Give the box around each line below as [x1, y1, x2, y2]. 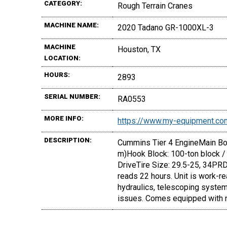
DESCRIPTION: [44, 136, 92, 144]
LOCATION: [44, 54, 81, 62]
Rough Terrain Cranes [118, 1, 193, 11]
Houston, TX [118, 45, 161, 55]
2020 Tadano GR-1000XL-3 [118, 23, 214, 33]
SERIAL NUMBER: [44, 93, 100, 101]
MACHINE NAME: [44, 21, 99, 29]
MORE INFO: [44, 115, 84, 123]
